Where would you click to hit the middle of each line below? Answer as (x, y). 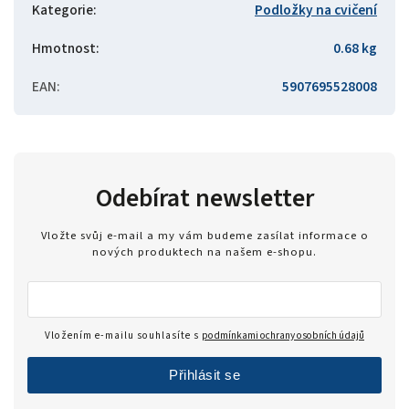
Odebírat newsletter (204, 198)
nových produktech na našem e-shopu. (204, 252)
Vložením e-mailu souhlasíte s (123, 336)
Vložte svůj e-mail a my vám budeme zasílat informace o (204, 236)
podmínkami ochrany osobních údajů (283, 336)
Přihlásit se (204, 375)
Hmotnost (64, 48)
